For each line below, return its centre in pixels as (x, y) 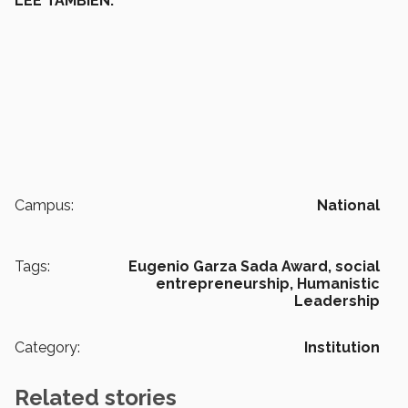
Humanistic (338, 283)
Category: (47, 347)
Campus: (44, 205)
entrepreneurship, (224, 283)
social (357, 266)
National (348, 205)
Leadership (337, 301)
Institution (342, 347)
